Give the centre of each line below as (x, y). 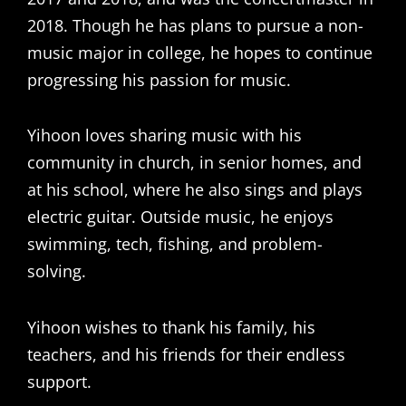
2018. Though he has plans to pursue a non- (195, 25)
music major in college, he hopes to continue (200, 52)
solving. (57, 271)
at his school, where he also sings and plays (195, 189)
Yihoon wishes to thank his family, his (171, 327)
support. (59, 381)
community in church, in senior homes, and (194, 162)
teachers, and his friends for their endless (186, 354)
